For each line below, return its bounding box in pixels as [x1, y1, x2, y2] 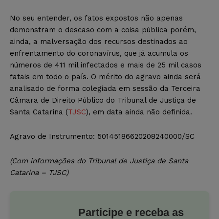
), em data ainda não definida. [86, 107, 192, 116]
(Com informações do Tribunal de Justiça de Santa [10, 156, 188, 165]
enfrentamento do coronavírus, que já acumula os [10, 48, 188, 58]
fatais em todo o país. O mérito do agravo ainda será [10, 72, 201, 81]
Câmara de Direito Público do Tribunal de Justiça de [10, 95, 196, 105]
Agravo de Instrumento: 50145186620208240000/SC [10, 131, 195, 141]
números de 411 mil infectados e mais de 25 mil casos [10, 60, 201, 69]
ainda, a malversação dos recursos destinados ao [10, 37, 188, 46]
